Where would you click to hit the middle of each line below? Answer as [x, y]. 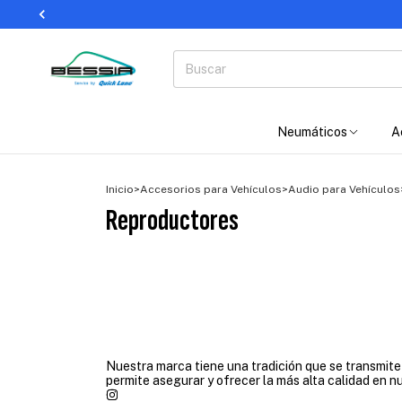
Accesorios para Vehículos [211, 189]
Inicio [120, 189]
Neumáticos [312, 131]
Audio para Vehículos [344, 189]
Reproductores [172, 220]
